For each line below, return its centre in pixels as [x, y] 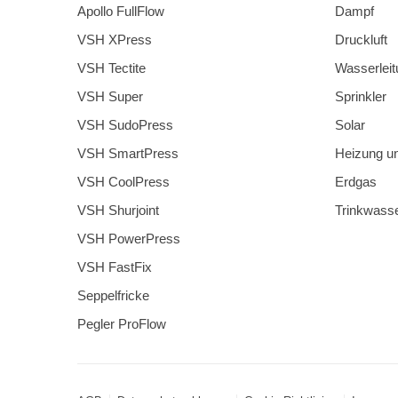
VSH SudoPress [125, 125]
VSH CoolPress [123, 182]
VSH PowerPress [129, 239]
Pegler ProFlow [122, 324]
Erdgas [356, 182]
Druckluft [361, 40]
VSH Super [110, 97]
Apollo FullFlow [121, 12]
